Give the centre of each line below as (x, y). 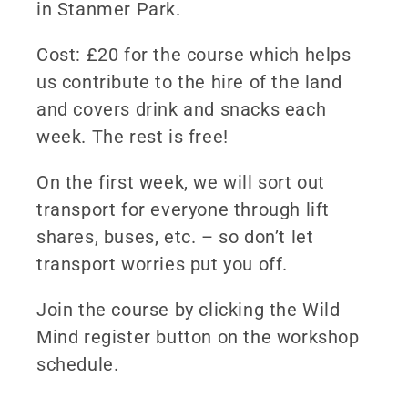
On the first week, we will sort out (181, 182)
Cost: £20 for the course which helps (194, 54)
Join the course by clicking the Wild (189, 309)
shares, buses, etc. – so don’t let (175, 236)
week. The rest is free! (133, 136)
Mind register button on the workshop (198, 337)
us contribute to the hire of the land (189, 82)
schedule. (80, 364)
